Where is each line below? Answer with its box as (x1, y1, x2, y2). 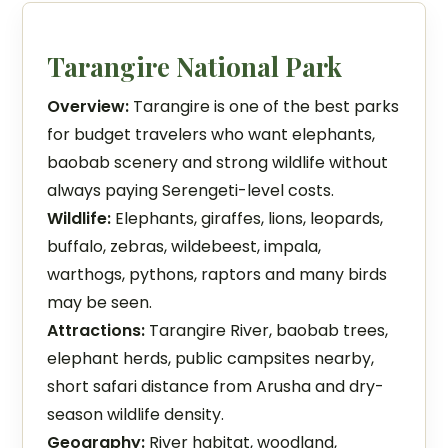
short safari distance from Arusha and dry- (47, 375, 385, 398)
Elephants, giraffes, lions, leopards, (111, 207, 384, 230)
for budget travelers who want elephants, (47, 123, 376, 146)
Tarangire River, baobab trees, (145, 319, 389, 342)
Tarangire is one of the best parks (129, 95, 400, 118)
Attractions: (47, 319, 146, 342)
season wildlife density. (47, 403, 225, 426)
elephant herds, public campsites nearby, (47, 347, 375, 370)
